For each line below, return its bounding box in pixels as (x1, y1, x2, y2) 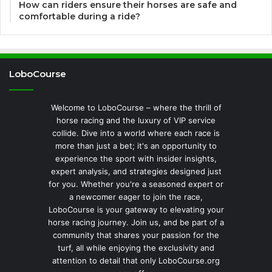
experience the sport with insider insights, (55, 153, 217, 163)
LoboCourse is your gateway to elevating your (48, 204, 224, 214)
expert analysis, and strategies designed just (50, 166, 222, 176)
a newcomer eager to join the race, (69, 191, 203, 202)
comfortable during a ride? (19, 10, 140, 22)
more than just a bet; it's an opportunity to (55, 140, 217, 151)
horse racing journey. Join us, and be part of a (48, 217, 224, 227)
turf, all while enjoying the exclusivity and (58, 242, 214, 253)
